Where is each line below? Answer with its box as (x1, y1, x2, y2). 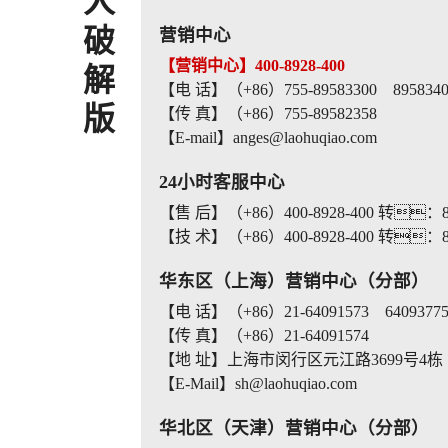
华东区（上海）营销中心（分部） (158, 270, 429, 291)
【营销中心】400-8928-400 (158, 56, 345, 74)
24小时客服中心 (158, 171, 285, 192)
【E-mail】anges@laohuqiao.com (158, 128, 377, 146)
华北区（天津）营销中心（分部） (158, 417, 429, 438)
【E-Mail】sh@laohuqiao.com (158, 374, 357, 392)
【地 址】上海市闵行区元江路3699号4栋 (158, 350, 443, 368)
